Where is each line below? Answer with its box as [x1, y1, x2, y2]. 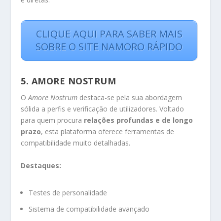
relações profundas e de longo [84, 115, 193, 125]
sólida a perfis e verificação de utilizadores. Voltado [21, 104, 184, 114]
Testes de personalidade [29, 188, 108, 198]
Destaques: [21, 160, 62, 170]
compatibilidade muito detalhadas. [21, 138, 131, 148]
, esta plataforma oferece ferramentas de [41, 127, 175, 137]
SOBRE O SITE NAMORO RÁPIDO [36, 40, 183, 54]
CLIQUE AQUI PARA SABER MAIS [36, 27, 183, 41]
